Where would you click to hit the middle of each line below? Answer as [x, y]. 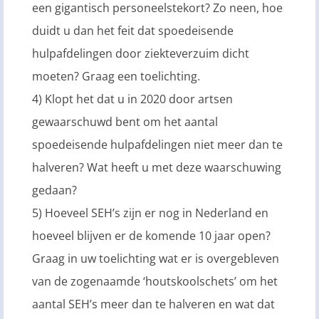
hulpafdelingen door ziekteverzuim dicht [141, 53]
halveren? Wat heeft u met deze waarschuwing [157, 167]
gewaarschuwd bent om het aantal [125, 121]
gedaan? [56, 190]
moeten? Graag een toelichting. [117, 76]
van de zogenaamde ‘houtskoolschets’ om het [155, 281]
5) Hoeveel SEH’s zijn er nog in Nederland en [150, 213]
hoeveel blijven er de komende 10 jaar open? [151, 235]
